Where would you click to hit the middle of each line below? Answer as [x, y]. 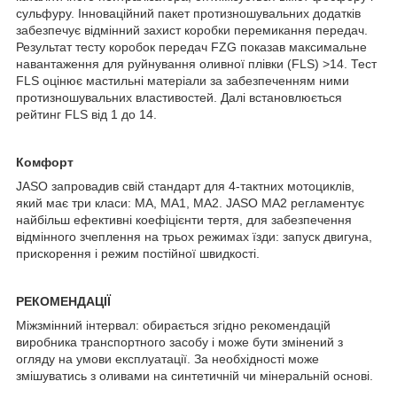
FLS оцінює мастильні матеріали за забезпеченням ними [183, 80]
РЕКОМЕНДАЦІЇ [63, 301]
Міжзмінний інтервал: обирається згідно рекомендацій [173, 325]
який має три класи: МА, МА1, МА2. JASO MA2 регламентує [190, 202]
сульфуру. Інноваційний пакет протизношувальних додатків [188, 13]
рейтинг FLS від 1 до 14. [86, 114]
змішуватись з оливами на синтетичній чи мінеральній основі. [195, 375]
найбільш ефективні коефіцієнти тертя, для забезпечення [184, 219]
